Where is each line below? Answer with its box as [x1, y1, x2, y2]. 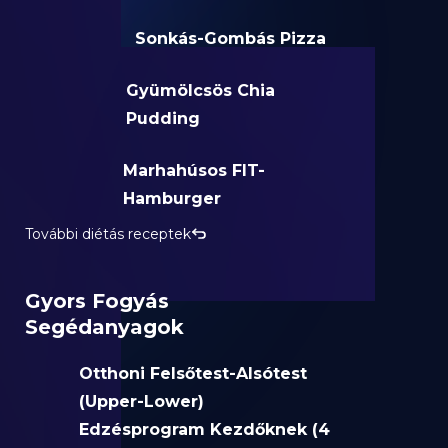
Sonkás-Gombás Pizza [135, 29, 327, 48]
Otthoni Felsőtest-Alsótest [78, 364, 307, 383]
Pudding [126, 109, 201, 128]
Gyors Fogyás [25, 289, 170, 313]
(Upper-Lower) [78, 392, 204, 411]
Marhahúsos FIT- [123, 161, 266, 180]
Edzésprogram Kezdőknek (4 [78, 420, 330, 439]
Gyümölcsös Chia [126, 81, 276, 100]
